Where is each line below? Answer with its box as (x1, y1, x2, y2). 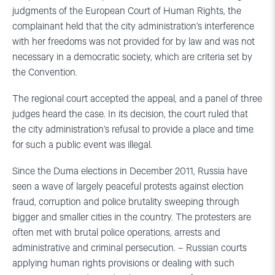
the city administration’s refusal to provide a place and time (12, 123, 254, 136)
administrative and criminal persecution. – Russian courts (12, 242, 247, 254)
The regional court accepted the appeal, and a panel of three (12, 93, 262, 105)
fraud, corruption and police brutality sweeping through (12, 196, 239, 208)
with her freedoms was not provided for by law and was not (12, 36, 255, 48)
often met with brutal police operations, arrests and (12, 227, 220, 239)
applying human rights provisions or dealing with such (12, 257, 234, 269)
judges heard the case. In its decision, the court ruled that (12, 108, 248, 120)
